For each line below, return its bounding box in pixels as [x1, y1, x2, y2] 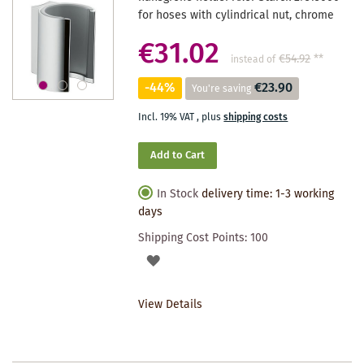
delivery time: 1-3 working [201, 184, 335, 203]
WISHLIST [158, 307, 212, 326]
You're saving [192, 80, 252, 97]
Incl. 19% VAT [138, 109, 197, 125]
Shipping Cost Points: [138, 228, 251, 247]
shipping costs [223, 109, 288, 125]
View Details [138, 295, 203, 314]
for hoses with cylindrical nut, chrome [138, 6, 335, 24]
